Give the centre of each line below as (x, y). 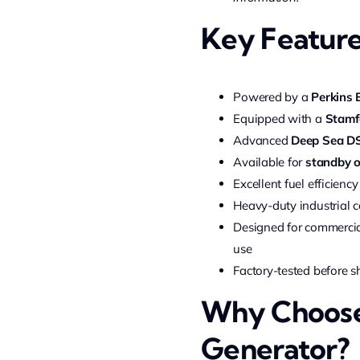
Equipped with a (279, 119)
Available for (270, 162)
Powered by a (272, 97)
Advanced (262, 140)
